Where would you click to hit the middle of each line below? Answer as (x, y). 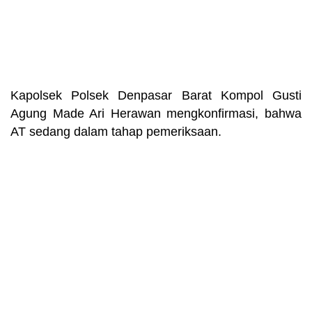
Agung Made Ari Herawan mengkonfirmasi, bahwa (156, 113)
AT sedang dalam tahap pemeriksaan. (116, 131)
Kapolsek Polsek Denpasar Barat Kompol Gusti (156, 95)
